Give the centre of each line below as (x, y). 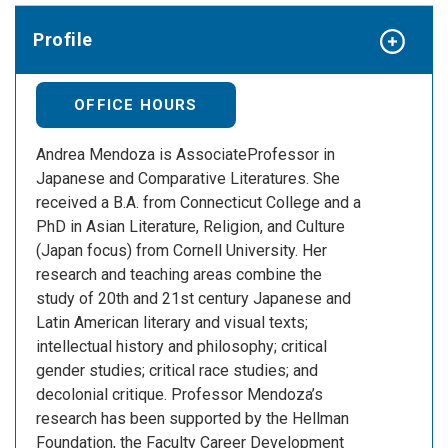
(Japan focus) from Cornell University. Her (181, 250)
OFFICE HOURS (136, 104)
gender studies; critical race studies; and (177, 370)
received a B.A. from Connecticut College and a (198, 202)
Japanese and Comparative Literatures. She (188, 178)
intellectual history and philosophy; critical (181, 346)
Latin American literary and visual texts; (172, 322)
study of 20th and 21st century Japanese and (193, 298)
